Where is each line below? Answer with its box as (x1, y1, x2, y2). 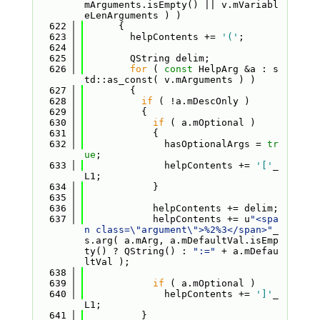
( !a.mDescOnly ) (152, 96, 250, 106)
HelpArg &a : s (192, 64, 279, 74)
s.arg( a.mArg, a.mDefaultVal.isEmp (84, 235, 279, 246)
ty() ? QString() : (84, 246, 193, 256)
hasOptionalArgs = (84, 139, 267, 149)
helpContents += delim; (84, 203, 279, 214)
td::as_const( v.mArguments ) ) (84, 74, 256, 85)
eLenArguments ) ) (84, 10, 181, 21)
